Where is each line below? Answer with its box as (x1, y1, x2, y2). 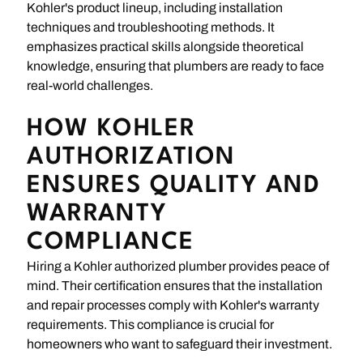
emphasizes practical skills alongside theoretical (27, 39, 305, 53)
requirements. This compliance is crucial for (27, 317, 275, 331)
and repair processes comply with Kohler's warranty (27, 297, 320, 312)
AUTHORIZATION (27, 145, 237, 169)
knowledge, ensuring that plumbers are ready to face (27, 58, 325, 73)
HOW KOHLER (27, 117, 196, 141)
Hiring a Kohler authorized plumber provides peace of (27, 258, 330, 273)
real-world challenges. (27, 78, 154, 92)
